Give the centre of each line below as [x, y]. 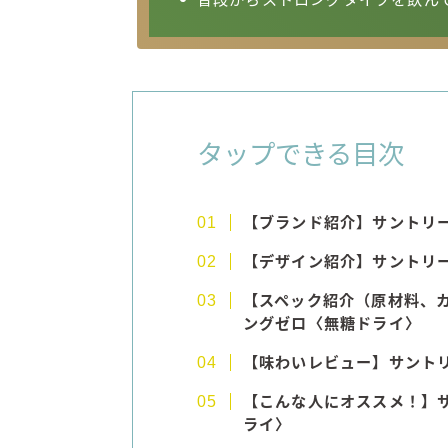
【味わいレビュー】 [315, 363]
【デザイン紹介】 [307, 262]
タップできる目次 [300, 155]
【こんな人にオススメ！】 [340, 402]
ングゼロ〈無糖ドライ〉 [332, 324]
